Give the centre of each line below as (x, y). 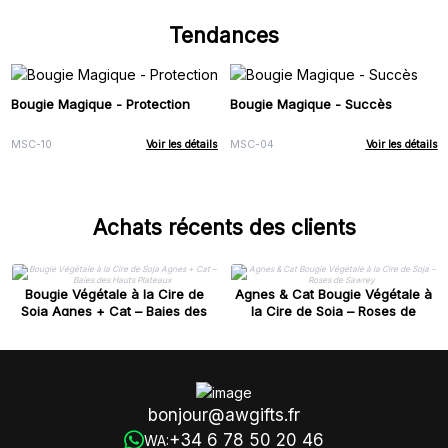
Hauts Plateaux (114, 328)
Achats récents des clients (224, 228)
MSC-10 (31, 145)
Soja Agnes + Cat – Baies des (114, 311)
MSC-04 (252, 145)
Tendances (224, 36)
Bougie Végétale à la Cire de (114, 294)
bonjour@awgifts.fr (224, 414)
